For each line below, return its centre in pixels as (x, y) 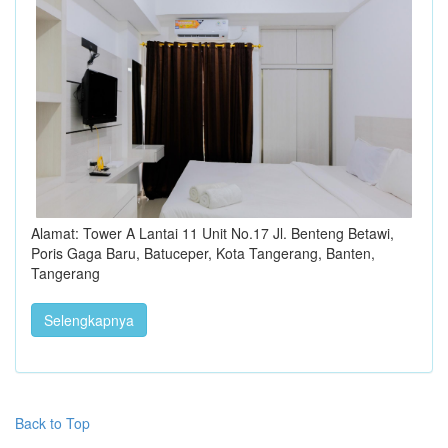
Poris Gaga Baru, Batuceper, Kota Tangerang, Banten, (203, 253)
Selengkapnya (89, 320)
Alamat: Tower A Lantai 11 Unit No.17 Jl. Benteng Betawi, (212, 233)
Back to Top (52, 423)
